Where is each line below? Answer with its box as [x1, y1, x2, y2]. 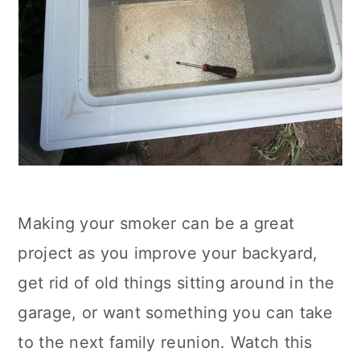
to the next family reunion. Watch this [18, 333, 313, 352]
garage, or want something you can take [18, 303, 333, 322]
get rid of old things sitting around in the [18, 273, 335, 292]
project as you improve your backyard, [18, 243, 318, 263]
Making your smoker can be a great [18, 214, 295, 233]
